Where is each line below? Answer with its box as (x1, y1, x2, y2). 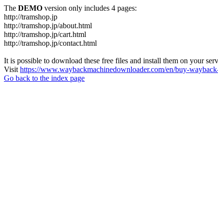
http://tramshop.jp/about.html (4, 21, 92, 30)
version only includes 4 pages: (42, 4, 137, 12)
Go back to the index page (4, 74, 85, 82)
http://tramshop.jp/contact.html (4, 39, 97, 47)
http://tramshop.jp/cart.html (4, 30, 86, 38)
